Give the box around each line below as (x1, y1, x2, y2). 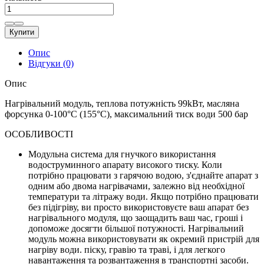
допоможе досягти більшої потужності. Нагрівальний (28, 223, 244, 233)
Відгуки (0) (28, 58, 74, 68)
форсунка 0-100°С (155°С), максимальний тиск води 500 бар (5, 108, 248, 119)
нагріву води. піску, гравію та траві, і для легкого (28, 244, 225, 255)
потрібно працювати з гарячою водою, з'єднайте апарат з (28, 170, 258, 180)
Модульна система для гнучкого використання (28, 148, 216, 159)
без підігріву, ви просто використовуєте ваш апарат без (28, 202, 249, 212)
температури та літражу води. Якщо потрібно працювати (28, 191, 259, 202)
